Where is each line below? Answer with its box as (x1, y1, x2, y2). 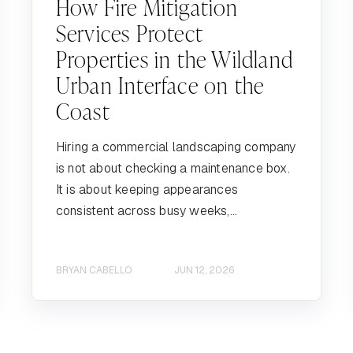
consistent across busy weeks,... (55, 202, 238, 219)
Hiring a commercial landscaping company (55, 138, 296, 155)
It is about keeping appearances (55, 180, 239, 198)
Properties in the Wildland (55, 43, 294, 73)
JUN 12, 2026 (173, 264, 234, 277)
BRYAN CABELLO (55, 264, 132, 277)
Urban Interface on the (55, 69, 265, 99)
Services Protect (55, 17, 203, 47)
